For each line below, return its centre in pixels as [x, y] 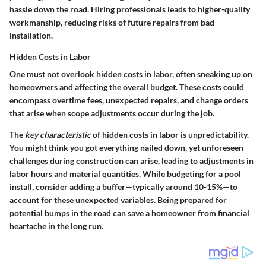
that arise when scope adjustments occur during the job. [112, 113]
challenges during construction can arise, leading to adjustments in [132, 160]
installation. [31, 35]
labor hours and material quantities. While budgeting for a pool [125, 173]
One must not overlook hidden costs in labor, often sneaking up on [131, 74]
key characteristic [58, 134]
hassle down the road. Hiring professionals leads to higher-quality [130, 9]
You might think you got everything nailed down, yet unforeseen [126, 147]
